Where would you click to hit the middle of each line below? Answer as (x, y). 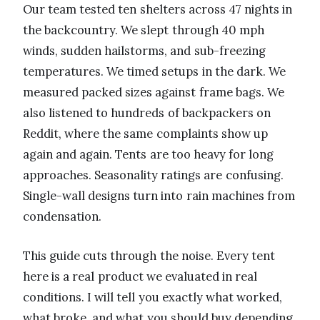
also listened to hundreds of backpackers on (147, 112)
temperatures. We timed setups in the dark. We (155, 71)
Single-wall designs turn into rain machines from (159, 195)
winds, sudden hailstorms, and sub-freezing (144, 50)
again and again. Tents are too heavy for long (149, 154)
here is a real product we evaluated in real (140, 276)
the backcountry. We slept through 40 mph (144, 30)
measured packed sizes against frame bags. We (154, 92)
